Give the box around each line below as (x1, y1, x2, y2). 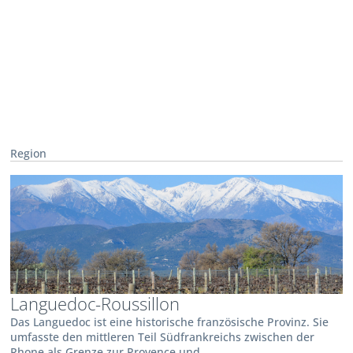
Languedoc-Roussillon (10, 292, 180, 317)
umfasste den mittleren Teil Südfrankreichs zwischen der (10, 329, 315, 345)
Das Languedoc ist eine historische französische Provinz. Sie (10, 314, 329, 330)
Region (10, 146, 47, 162)
